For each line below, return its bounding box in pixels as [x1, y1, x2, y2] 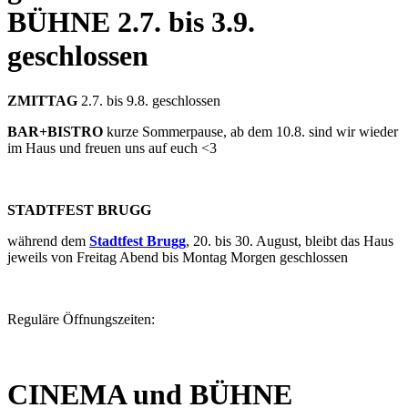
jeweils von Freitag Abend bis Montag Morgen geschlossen [7, 249, 348, 265]
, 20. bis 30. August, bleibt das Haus [186, 232, 393, 249]
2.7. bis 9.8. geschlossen [77, 92, 220, 108]
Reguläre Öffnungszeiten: [7, 311, 155, 327]
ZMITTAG [7, 92, 77, 108]
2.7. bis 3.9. [110, 5, 255, 39]
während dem [7, 232, 89, 249]
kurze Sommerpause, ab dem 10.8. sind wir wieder [107, 123, 398, 139]
